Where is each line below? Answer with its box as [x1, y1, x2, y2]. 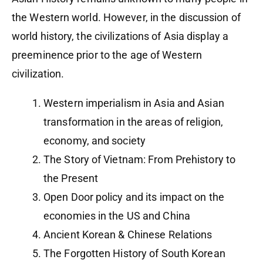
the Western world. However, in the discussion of [12, 11, 241, 24]
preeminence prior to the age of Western [12, 49, 202, 62]
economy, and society [43, 134, 151, 147]
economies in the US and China [43, 210, 193, 222]
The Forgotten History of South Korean [43, 247, 225, 260]
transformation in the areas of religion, [43, 116, 224, 129]
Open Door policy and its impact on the [43, 191, 224, 204]
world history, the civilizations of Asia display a [12, 30, 229, 43]
